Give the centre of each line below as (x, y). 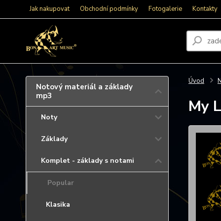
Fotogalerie (165, 9)
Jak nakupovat (50, 9)
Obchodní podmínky (109, 9)
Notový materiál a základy (84, 87)
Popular (61, 183)
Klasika (58, 204)
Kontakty (205, 9)
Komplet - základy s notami (88, 161)
